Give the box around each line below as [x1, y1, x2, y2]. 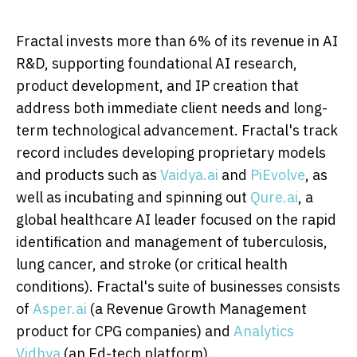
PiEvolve [250, 165, 305, 184]
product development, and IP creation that [16, 76, 299, 95]
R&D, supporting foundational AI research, [16, 53, 297, 73]
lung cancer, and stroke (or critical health [16, 254, 288, 273]
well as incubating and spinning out [16, 187, 250, 206]
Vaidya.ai [160, 165, 218, 184]
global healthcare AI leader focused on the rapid [16, 210, 336, 229]
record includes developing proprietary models [16, 143, 326, 162]
